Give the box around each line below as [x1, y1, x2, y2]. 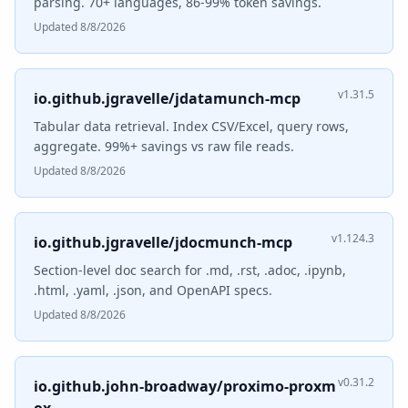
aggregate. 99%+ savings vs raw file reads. [34, 138, 294, 155]
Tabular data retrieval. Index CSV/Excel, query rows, [34, 117, 349, 135]
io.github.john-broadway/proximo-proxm [34, 376, 336, 396]
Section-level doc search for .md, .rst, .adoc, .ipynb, [34, 261, 346, 279]
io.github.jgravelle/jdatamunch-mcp [34, 88, 301, 108]
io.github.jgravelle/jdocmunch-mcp [34, 232, 292, 252]
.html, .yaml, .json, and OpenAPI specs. [34, 281, 272, 299]
